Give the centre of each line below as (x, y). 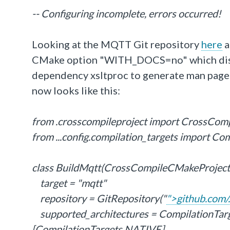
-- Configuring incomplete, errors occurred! (127, 13)
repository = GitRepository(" (99, 198)
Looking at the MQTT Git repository (117, 44)
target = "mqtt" (69, 183)
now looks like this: (76, 90)
